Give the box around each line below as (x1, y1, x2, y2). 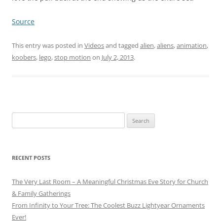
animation (177, 41, 207, 50)
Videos (84, 41, 104, 50)
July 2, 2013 (102, 53, 134, 62)
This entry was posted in (12, 41, 84, 50)
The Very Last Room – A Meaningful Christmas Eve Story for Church (12, 177, 208, 186)
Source (12, 17, 35, 26)
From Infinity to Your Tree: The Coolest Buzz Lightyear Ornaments (12, 201, 205, 210)
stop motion (54, 53, 91, 62)
